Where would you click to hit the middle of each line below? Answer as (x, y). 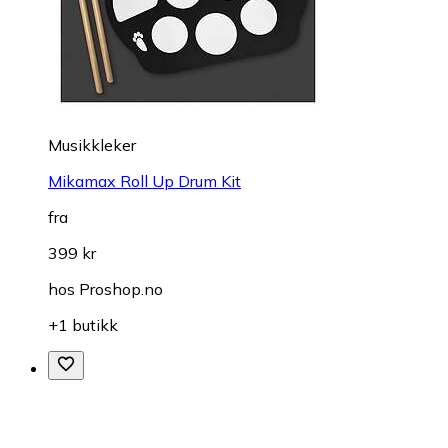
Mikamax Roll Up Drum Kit (144, 180)
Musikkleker (92, 144)
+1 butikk (83, 324)
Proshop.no (121, 288)
